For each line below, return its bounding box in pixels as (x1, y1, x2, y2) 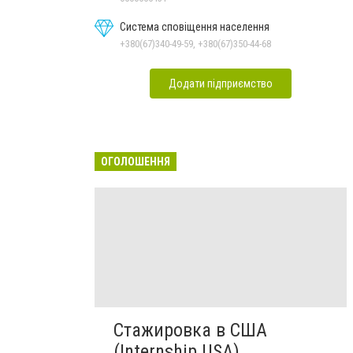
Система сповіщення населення (120, 20, 269, 33)
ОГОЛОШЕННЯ (101, 154, 170, 168)
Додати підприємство (169, 76, 273, 90)
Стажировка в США (113, 318, 267, 341)
